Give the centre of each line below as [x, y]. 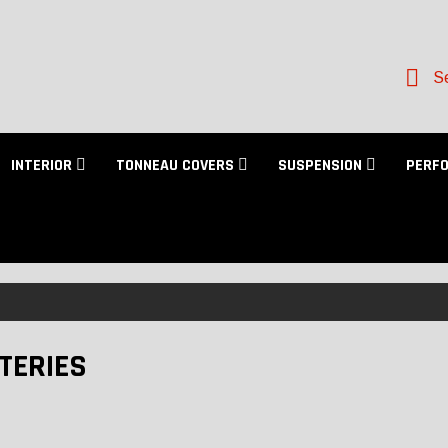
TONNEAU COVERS [177, 165]
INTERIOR [43, 165]
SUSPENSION [322, 165]
